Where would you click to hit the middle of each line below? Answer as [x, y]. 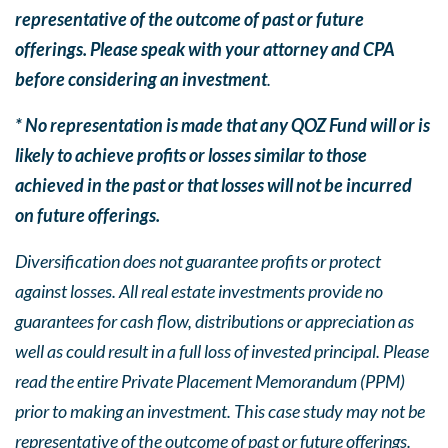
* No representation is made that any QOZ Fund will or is [222, 125]
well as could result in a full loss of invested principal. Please [222, 351]
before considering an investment [141, 79]
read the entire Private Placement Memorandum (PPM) [210, 381]
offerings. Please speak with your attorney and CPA [205, 49]
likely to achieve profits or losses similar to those [191, 155]
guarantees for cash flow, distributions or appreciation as [214, 321]
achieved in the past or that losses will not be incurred [213, 185]
